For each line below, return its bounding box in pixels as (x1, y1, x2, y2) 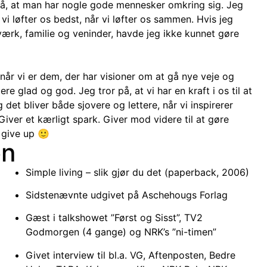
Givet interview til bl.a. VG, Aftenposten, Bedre (26, 249, 236, 261)
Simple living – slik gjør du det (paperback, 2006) (26, 166, 250, 178)
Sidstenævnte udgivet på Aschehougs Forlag (26, 189, 228, 201)
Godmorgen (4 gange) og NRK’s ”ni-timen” (26, 226, 217, 238)
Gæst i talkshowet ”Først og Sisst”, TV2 (26, 212, 203, 224)
